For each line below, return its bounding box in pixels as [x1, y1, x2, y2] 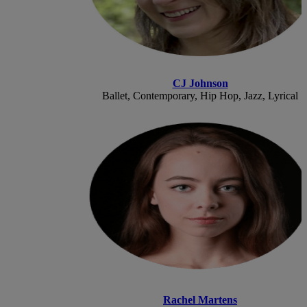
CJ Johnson [172, 77, 228, 89]
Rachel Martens [163, 293, 237, 306]
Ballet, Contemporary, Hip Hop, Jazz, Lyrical [102, 89, 298, 101]
